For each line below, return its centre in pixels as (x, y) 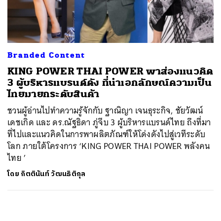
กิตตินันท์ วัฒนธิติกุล (53, 174)
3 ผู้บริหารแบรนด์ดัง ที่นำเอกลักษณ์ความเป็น (110, 82)
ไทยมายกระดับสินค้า (54, 94)
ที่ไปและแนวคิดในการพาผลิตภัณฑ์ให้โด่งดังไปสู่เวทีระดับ (107, 134)
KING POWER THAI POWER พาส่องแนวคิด (110, 71)
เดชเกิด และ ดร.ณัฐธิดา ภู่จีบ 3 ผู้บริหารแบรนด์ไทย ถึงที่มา (109, 122)
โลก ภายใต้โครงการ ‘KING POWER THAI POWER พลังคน (109, 146)
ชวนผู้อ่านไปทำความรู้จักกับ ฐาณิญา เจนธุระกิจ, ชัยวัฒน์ (105, 110)
